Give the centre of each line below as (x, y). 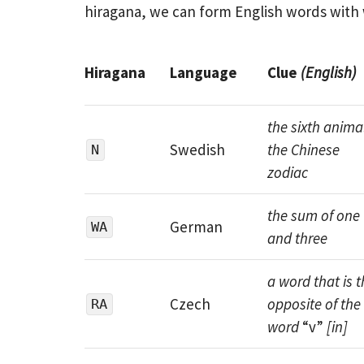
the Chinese (303, 150)
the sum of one (313, 216)
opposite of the (314, 304)
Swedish (197, 150)
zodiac (287, 173)
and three (297, 238)
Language (203, 73)
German (196, 227)
